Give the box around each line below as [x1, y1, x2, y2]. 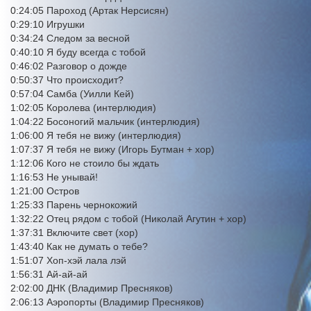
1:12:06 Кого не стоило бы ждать [10, 158, 159, 169]
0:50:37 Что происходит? [10, 74, 124, 86]
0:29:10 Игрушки [10, 19, 85, 31]
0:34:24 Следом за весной [10, 33, 130, 44]
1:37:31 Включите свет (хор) [10, 227, 138, 239]
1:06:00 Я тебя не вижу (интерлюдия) [10, 130, 181, 142]
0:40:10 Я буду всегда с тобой [10, 47, 146, 58]
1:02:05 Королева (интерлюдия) [10, 102, 156, 114]
